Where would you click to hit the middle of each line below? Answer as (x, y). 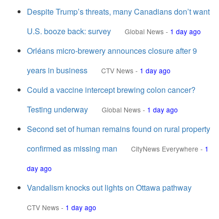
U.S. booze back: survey (69, 31)
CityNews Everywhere (165, 149)
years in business (57, 70)
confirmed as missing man (72, 148)
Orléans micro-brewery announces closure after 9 (112, 51)
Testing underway (57, 109)
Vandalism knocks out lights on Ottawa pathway (109, 187)
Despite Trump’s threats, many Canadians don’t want (118, 11)
